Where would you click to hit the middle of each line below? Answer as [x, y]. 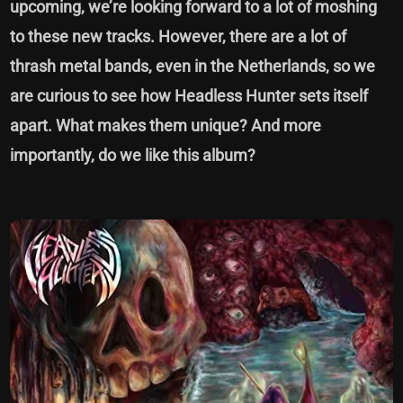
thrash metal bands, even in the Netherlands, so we [193, 66]
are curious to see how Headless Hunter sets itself [189, 95]
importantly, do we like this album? [135, 155]
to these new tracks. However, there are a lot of [179, 36]
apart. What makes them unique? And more [166, 125]
